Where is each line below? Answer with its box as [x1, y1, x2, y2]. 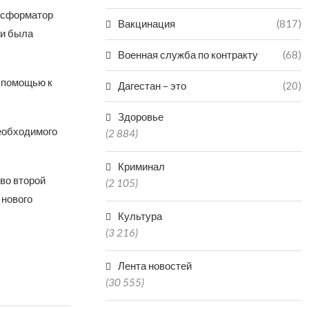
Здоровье [118, 110, 164, 123]
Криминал [118, 160, 166, 172]
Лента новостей [118, 259, 192, 272]
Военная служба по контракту [118, 48, 259, 61]
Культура [118, 210, 163, 222]
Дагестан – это [118, 79, 187, 92]
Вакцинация [118, 17, 176, 30]
